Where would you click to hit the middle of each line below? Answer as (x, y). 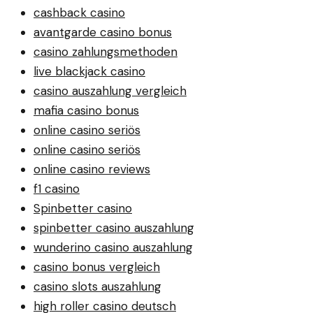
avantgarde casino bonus (103, 32)
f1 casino (57, 189)
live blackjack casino (89, 72)
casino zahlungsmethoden (105, 52)
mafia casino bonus (86, 111)
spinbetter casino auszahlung (114, 228)
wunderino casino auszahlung (113, 248)
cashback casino (79, 13)
